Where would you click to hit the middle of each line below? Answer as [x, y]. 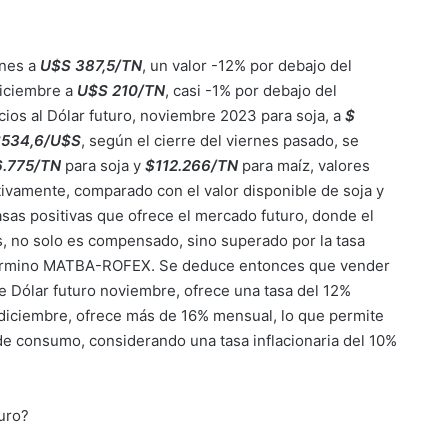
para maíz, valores [304, 165]
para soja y [103, 165]
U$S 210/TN [121, 90]
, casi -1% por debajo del [251, 90]
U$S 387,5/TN [91, 65]
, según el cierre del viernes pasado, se [220, 140]
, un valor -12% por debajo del [247, 65]
